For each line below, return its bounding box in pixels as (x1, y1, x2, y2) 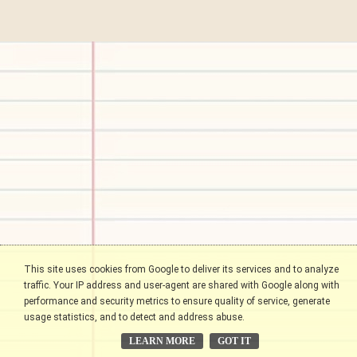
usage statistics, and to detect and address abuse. (24, 311, 245, 323)
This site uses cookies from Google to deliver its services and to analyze (24, 263, 339, 275)
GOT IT (217, 335, 251, 347)
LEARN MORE (128, 335, 195, 347)
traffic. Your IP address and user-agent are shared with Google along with (24, 279, 339, 291)
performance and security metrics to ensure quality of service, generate (24, 295, 330, 307)
